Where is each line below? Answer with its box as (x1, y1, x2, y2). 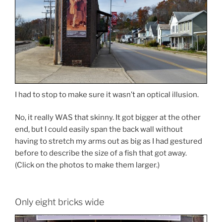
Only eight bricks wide (15, 196, 104, 207)
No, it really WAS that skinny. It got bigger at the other (15, 113, 201, 122)
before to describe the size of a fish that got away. (15, 149, 187, 158)
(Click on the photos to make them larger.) (15, 161, 160, 170)
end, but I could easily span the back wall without (15, 125, 183, 134)
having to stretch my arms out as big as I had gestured (15, 137, 202, 146)
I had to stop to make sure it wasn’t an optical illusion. (15, 90, 199, 99)
